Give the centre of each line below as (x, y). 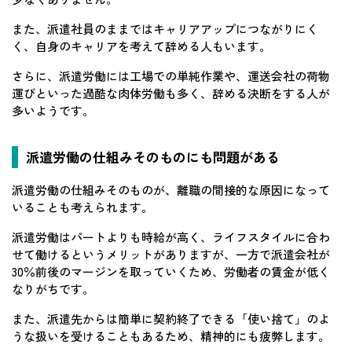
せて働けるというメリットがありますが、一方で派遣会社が (171, 255)
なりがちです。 (53, 289)
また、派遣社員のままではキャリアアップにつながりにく (165, 29)
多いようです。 (53, 111)
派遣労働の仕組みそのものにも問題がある (153, 157)
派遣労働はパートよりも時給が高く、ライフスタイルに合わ (171, 237)
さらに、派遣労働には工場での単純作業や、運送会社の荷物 (171, 76)
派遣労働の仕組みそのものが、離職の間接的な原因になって (171, 190)
